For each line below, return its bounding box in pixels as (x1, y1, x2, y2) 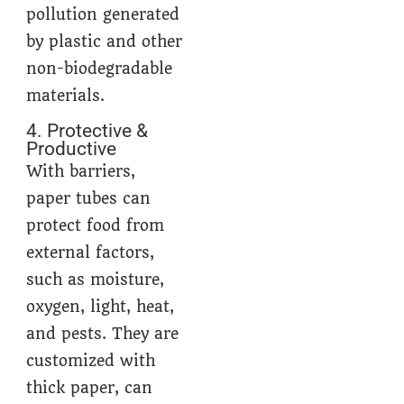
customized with (26, 352, 156, 371)
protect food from (26, 216, 165, 235)
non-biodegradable (26, 59, 173, 78)
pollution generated (26, 5, 180, 23)
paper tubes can (26, 189, 151, 208)
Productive (26, 138, 117, 161)
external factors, (26, 243, 155, 262)
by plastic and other (26, 32, 183, 50)
